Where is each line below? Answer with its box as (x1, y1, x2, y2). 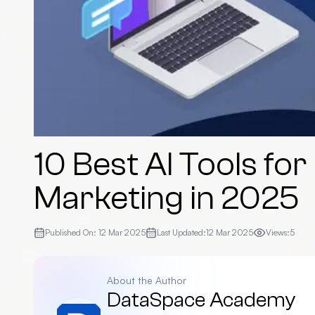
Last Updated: (157, 226, 206, 238)
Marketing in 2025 (34, 178, 300, 217)
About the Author (107, 274, 186, 286)
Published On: (45, 226, 98, 238)
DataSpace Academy (107, 287, 295, 312)
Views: (266, 226, 290, 238)
